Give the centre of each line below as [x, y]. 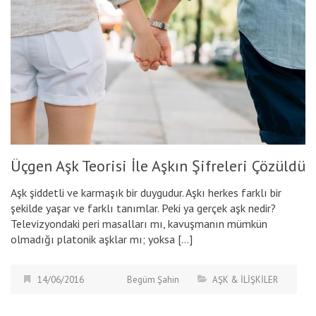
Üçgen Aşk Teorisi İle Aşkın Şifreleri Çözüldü [158, 166]
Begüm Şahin [153, 280]
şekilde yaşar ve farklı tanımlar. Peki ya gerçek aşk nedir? [143, 208]
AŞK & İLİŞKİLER [245, 280]
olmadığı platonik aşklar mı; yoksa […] [102, 239]
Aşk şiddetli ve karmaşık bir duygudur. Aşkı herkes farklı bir [146, 193]
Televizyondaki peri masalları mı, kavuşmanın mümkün [139, 224]
